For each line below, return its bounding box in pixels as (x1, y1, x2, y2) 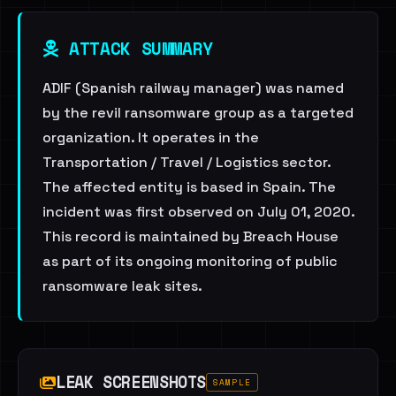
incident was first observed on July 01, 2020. (42, 202, 354, 221)
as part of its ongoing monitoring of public (42, 252, 338, 270)
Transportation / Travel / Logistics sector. (42, 153, 331, 171)
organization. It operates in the (42, 128, 259, 147)
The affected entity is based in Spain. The (42, 178, 336, 196)
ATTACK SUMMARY (58, 35, 213, 61)
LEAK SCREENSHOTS (56, 369, 207, 394)
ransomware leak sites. (42, 277, 202, 295)
